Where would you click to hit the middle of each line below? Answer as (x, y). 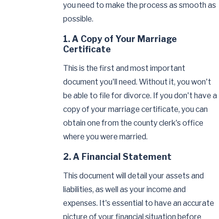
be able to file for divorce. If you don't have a (140, 96)
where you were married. (106, 137)
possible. (78, 19)
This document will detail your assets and (134, 176)
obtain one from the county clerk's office (133, 123)
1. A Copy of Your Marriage (120, 39)
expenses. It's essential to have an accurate (139, 203)
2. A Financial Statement (118, 156)
